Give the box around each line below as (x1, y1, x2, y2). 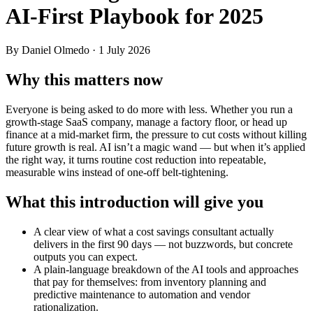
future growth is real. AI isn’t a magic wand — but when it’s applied (6, 141, 305, 154)
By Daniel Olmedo (6, 44, 92, 57)
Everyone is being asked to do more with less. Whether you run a (6, 103, 293, 116)
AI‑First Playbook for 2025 (6, 3, 263, 29)
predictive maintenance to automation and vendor (34, 289, 250, 301)
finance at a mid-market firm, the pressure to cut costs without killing (6, 129, 307, 141)
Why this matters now (6, 71, 163, 89)
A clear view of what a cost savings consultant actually (34, 226, 274, 238)
